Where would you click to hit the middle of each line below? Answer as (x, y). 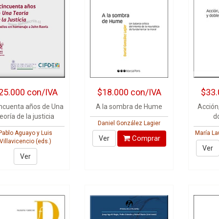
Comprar (145, 138)
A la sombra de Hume (129, 107)
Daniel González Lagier (129, 123)
